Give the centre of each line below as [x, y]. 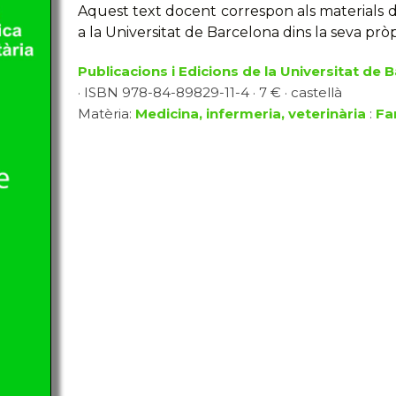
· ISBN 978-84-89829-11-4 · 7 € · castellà [209, 92]
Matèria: [106, 114]
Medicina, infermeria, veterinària [250, 114]
